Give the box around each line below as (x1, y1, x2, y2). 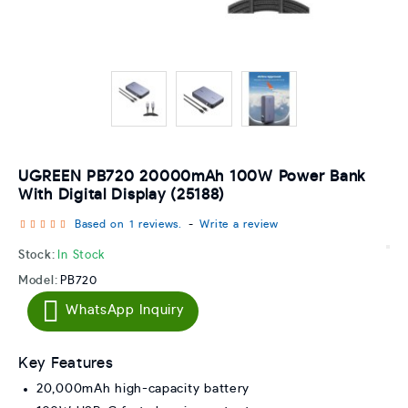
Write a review (199, 219, 279, 230)
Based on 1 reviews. (75, 219, 182, 230)
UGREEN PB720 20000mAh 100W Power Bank (18, 168, 365, 185)
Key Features (18, 355, 114, 372)
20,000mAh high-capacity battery (36, 382, 250, 396)
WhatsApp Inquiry (66, 303, 184, 318)
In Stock (57, 250, 106, 262)
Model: (18, 275, 58, 288)
